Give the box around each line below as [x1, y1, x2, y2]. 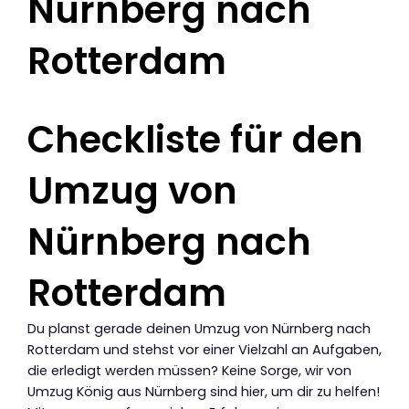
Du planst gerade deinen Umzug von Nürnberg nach [27, 320, 371, 339]
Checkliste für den [27, 114, 363, 166]
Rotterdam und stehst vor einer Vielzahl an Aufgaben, [27, 341, 382, 360]
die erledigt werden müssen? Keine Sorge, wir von [27, 362, 351, 381]
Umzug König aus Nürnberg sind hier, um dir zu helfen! [27, 383, 380, 402]
